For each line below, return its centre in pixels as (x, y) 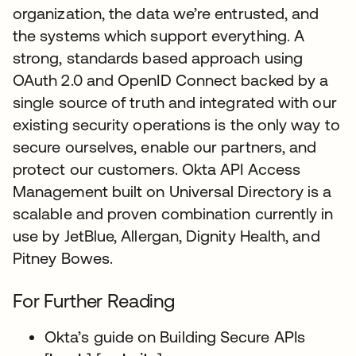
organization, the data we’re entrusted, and (166, 13)
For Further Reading (94, 301)
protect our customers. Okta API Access (157, 169)
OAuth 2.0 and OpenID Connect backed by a (171, 80)
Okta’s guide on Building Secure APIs (175, 337)
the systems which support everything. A (159, 35)
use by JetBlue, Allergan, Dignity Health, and (166, 236)
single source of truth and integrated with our (175, 102)
